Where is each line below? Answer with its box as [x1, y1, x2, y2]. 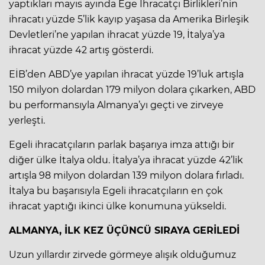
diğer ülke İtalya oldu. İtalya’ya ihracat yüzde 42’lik [9, 154, 243, 166]
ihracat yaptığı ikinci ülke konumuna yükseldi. [9, 200, 226, 212]
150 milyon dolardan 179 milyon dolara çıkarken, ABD [9, 83, 256, 95]
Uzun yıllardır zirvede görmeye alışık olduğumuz [9, 248, 236, 260]
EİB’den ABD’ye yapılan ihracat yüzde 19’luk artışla [9, 68, 244, 80]
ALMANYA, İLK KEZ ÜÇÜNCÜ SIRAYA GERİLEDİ [9, 224, 240, 236]
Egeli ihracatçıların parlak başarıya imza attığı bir [9, 138, 234, 150]
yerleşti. [9, 114, 45, 126]
